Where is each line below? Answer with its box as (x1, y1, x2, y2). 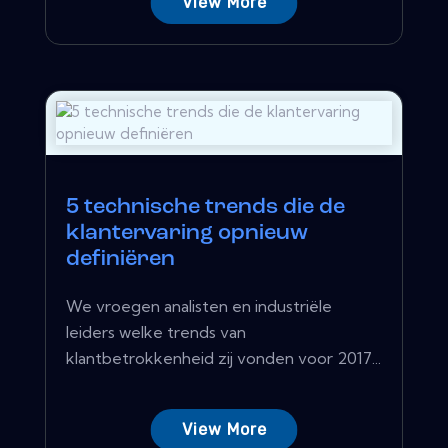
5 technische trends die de (66, 195, 345, 219)
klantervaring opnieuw (66, 221, 308, 245)
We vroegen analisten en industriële (66, 295, 332, 316)
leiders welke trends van (66, 321, 246, 342)
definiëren (66, 247, 175, 271)
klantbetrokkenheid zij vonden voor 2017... (66, 347, 381, 368)
